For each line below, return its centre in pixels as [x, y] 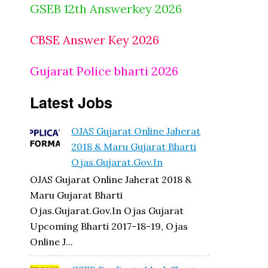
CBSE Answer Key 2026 [95, 40]
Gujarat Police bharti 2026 [104, 71]
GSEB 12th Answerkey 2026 [106, 9]
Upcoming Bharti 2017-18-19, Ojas [109, 226]
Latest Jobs [71, 102]
